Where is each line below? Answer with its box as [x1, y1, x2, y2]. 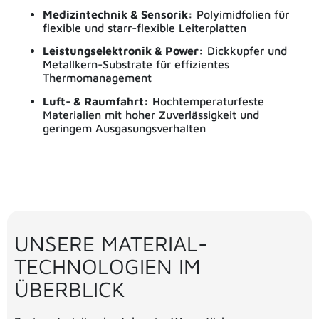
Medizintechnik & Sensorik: [43, 7, 193, 21]
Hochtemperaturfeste [149, 94, 264, 108]
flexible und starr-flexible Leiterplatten [43, 21, 246, 34]
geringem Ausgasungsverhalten [43, 121, 206, 135]
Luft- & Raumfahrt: [43, 94, 149, 108]
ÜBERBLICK [14, 276, 125, 301]
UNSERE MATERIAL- [14, 230, 208, 256]
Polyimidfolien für [193, 7, 289, 21]
